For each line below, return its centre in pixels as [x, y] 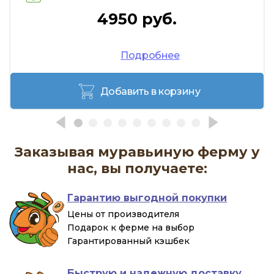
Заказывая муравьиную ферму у [137, 152]
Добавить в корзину [150, 91]
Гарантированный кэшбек [128, 241]
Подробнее [150, 55]
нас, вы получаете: [137, 168]
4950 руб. [137, 19]
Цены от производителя [123, 214]
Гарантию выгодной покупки [147, 198]
